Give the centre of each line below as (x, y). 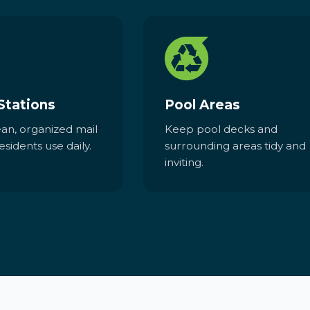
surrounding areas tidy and (235, 146)
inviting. (184, 163)
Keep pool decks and (221, 129)
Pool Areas (202, 104)
